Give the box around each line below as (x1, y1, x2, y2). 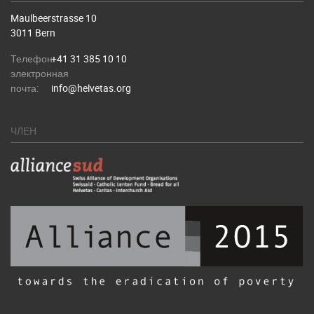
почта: (11, 81, 39, 95)
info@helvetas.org (51, 81, 131, 95)
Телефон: (11, 52, 55, 65)
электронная (11, 67, 69, 80)
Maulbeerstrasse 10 (11, 11, 97, 25)
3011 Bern (11, 26, 55, 39)
